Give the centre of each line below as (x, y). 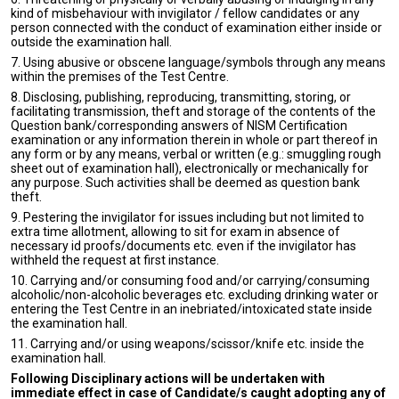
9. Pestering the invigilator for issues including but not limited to (187, 217)
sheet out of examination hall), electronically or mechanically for (190, 168)
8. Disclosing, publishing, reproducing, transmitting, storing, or (181, 97)
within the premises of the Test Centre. (120, 77)
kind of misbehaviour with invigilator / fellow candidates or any (185, 13)
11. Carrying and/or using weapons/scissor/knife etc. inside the (187, 344)
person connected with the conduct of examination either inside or (196, 28)
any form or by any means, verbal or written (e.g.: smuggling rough (196, 154)
